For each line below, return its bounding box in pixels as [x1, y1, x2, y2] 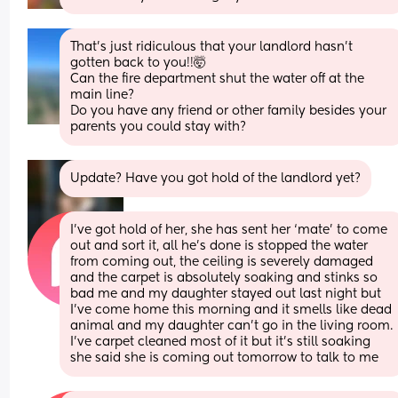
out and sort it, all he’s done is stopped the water [70, 239, 369, 252]
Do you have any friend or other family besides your [70, 104, 387, 117]
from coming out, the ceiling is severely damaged [70, 255, 374, 268]
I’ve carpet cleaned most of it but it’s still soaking [70, 335, 371, 348]
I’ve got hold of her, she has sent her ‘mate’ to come [70, 223, 388, 236]
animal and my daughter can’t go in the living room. [70, 319, 394, 332]
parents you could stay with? [70, 120, 247, 133]
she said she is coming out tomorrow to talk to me [70, 351, 379, 364]
